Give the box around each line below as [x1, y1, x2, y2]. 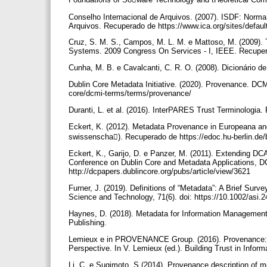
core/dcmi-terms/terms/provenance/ [69, 89, 194, 98]
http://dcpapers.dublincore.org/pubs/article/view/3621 [69, 167, 253, 176]
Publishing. [69, 218, 109, 227]
